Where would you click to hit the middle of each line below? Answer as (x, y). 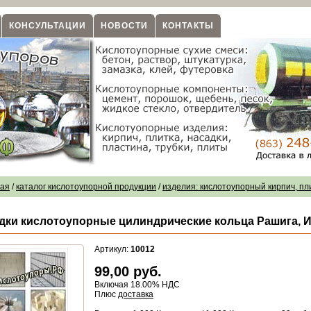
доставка (136, 294)
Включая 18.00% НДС (137, 285)
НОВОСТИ (124, 26)
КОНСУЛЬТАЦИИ (48, 26)
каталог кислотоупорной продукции (86, 187)
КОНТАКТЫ (188, 26)
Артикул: (112, 249)
